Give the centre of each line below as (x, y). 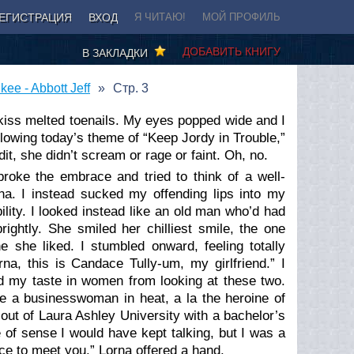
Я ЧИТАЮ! (160, 17)
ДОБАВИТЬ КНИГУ (232, 51)
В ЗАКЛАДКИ (118, 53)
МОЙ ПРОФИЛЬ (241, 17)
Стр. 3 (131, 88)
